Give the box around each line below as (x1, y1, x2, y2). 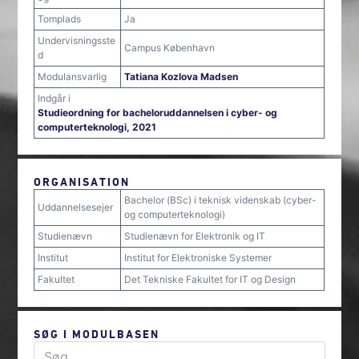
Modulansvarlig (38, 71, 107, 83)
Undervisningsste (38, 34, 116, 46)
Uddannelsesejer (38, 201, 114, 213)
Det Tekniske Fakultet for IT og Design (124, 273, 296, 285)
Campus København (124, 42, 216, 54)
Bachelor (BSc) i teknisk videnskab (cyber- (124, 194, 317, 206)
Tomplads (38, 13, 82, 25)
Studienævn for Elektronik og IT (124, 230, 266, 242)
